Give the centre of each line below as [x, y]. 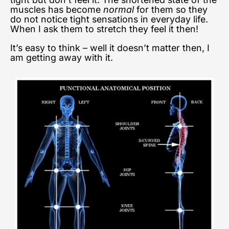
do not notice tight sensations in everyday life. [110, 19]
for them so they [172, 9]
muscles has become [57, 9]
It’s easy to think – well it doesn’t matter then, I [110, 48]
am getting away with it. [64, 57]
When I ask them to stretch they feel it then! [107, 29]
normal [120, 9]
